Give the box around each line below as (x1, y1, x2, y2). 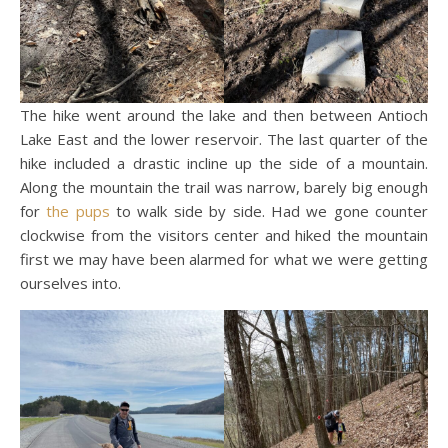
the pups (46, 200, 110, 221)
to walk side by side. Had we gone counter (109, 200, 429, 221)
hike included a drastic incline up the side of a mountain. (20, 152, 428, 173)
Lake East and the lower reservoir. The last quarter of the (20, 128, 428, 149)
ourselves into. (20, 272, 125, 293)
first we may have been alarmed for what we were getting (20, 248, 428, 269)
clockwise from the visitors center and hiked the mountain (20, 224, 428, 245)
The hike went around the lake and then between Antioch (20, 104, 428, 125)
